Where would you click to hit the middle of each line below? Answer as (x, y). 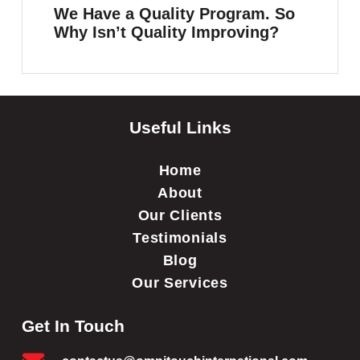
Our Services (180, 283)
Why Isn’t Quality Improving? (167, 32)
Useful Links (180, 128)
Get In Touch (73, 326)
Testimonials (180, 238)
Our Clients (180, 216)
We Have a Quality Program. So (175, 13)
